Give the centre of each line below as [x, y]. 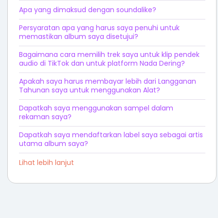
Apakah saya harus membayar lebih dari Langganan [107, 81]
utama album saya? [53, 143]
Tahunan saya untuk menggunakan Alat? [89, 90]
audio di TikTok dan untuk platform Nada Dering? [102, 63]
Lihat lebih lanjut [46, 162]
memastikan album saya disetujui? [78, 36]
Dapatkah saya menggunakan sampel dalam [96, 108]
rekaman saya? [45, 117]
